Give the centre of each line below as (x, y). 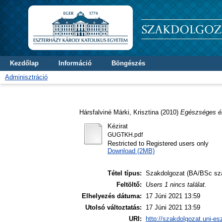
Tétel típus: (125, 173)
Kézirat (117, 126)
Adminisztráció (26, 77)
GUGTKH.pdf (125, 135)
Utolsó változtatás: (113, 208)
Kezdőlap (24, 63)
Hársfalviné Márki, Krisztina (119, 112)
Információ (75, 63)
